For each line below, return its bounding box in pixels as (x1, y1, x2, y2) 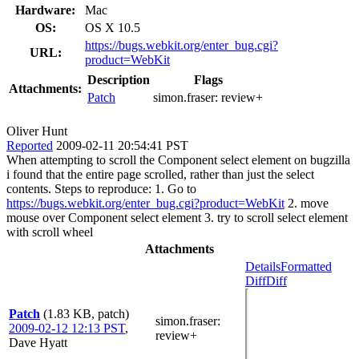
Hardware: (15, 2, 75, 17)
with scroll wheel (6, 224, 93, 239)
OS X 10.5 (85, 20, 140, 34)
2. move (284, 196, 329, 210)
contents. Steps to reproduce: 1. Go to (6, 181, 196, 196)
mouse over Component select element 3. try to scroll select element (6, 210, 348, 224)
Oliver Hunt (6, 123, 67, 138)
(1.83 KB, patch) (43, 306, 129, 321)
